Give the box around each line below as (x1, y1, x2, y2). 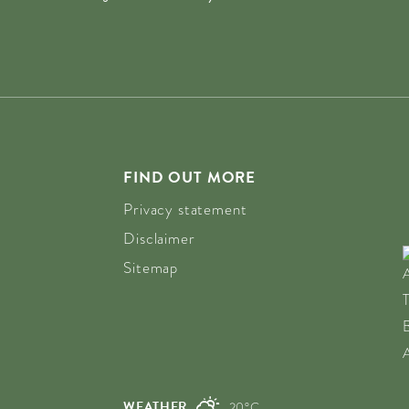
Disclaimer (123, 226, 195, 250)
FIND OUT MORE (123, 165, 257, 189)
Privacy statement (123, 197, 247, 221)
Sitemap (123, 256, 179, 279)
